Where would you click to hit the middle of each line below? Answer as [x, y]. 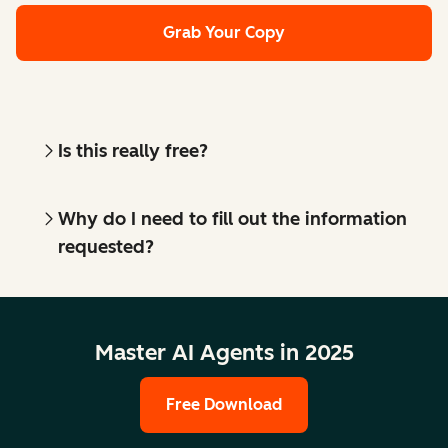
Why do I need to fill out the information [232, 218]
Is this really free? [133, 150]
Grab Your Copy [224, 32]
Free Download [224, 404]
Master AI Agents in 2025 [224, 352]
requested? [106, 246]
